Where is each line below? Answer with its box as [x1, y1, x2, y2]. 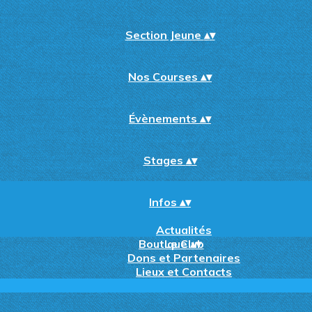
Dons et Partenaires [127, 251, 240, 265]
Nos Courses [128, 70, 201, 84]
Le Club [164, 237, 204, 251]
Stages [143, 153, 186, 167]
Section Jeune [125, 28, 204, 42]
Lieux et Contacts [136, 265, 232, 279]
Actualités [156, 223, 212, 237]
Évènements [129, 111, 200, 125]
